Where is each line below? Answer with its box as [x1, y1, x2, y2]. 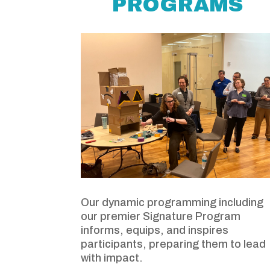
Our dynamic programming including [81, 196, 264, 209]
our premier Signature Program [81, 210, 241, 222]
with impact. [81, 251, 143, 264]
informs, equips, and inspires [81, 224, 229, 236]
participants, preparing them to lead [81, 237, 266, 250]
